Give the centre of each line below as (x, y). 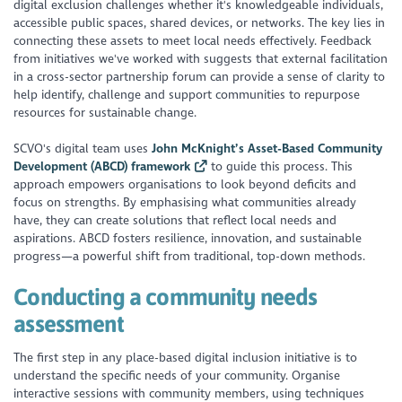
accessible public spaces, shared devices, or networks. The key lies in (200, 22)
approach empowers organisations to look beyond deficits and (185, 184)
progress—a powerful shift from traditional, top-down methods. (191, 256)
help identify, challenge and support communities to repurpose (187, 94)
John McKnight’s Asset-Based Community (267, 149)
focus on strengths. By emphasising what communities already (185, 202)
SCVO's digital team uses (83, 149)
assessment (69, 324)
